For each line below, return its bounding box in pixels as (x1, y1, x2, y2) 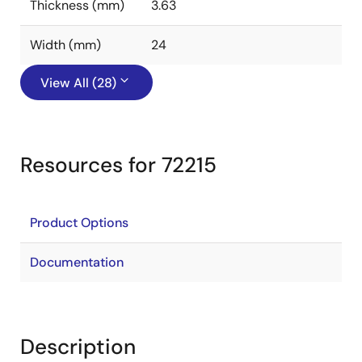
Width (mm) (30, 36, 101, 53)
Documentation (30, 254, 124, 271)
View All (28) (40, 74, 116, 91)
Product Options (30, 214, 128, 231)
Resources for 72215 (20, 151, 217, 179)
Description (20, 333, 136, 360)
